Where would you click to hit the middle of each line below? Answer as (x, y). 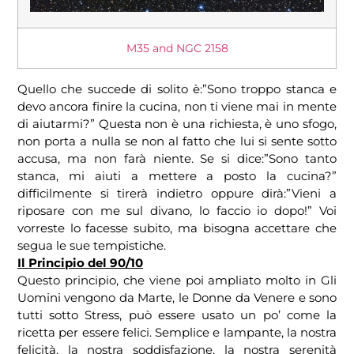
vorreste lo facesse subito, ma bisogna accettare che (177, 228)
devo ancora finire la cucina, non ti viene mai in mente (177, 107)
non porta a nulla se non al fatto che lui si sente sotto (177, 141)
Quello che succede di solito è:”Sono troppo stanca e (177, 89)
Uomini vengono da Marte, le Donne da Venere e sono (177, 298)
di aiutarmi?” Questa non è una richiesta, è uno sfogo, (177, 124)
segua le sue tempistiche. (92, 246)
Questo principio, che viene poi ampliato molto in (169, 281)
